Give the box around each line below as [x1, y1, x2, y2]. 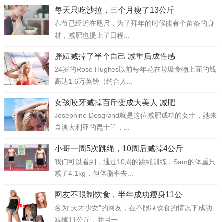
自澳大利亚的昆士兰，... [55, 123, 130, 131]
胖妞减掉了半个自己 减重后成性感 [55, 52, 175, 60]
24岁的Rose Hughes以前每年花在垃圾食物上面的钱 [55, 65, 216, 73]
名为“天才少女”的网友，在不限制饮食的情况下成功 [55, 204, 212, 212]
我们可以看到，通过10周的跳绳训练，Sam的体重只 [55, 158, 216, 166]
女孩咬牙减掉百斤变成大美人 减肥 [55, 98, 175, 107]
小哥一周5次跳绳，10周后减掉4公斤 [55, 144, 183, 153]
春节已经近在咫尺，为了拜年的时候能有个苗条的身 [55, 19, 214, 27]
